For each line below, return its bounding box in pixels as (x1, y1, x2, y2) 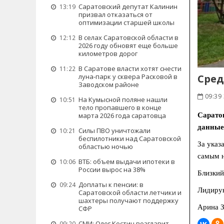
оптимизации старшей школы (78, 18, 174, 27)
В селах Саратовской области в (78, 33, 178, 42)
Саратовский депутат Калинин (78, 2, 177, 11)
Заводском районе (78, 80, 139, 89)
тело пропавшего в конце (78, 103, 161, 112)
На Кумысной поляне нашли (78, 95, 167, 104)
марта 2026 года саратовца (78, 111, 166, 120)
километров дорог (78, 49, 137, 58)
